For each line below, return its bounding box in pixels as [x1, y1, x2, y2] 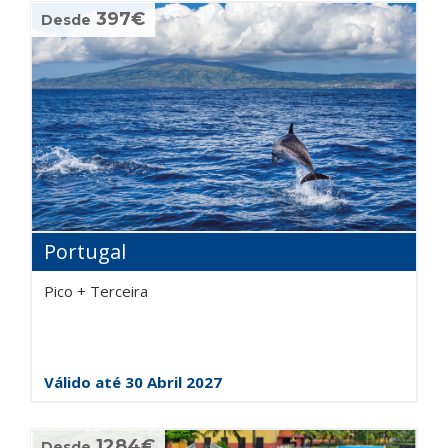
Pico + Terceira [44, 281, 148, 301]
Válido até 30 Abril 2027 [44, 372, 222, 392]
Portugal [44, 238, 126, 265]
